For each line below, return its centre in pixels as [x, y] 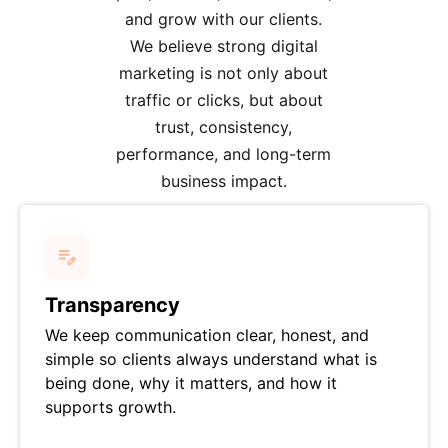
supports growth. [110, 407]
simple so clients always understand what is [211, 359]
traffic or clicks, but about [223, 100]
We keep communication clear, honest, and [207, 335]
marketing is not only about [224, 73]
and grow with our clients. [224, 19]
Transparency [112, 305]
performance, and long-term [224, 154]
